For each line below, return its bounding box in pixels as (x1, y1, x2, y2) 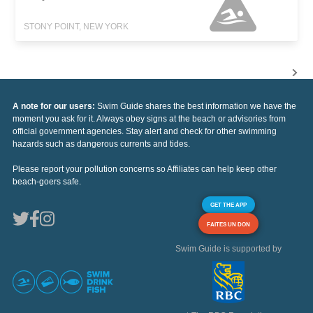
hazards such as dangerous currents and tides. (13, 139, 190, 150)
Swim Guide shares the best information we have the (97, 101, 296, 112)
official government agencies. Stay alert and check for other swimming (13, 126, 277, 137)
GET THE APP (210, 201, 247, 209)
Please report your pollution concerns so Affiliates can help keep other (13, 164, 277, 175)
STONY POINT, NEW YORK (24, 22, 129, 32)
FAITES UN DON (207, 221, 250, 228)
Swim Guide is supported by (175, 244, 282, 254)
